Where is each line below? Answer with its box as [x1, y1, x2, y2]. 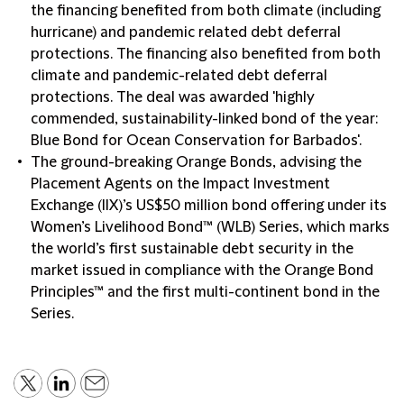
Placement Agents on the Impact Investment [31, 176, 330, 192]
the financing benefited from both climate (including [31, 3, 381, 19]
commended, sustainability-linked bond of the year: [31, 111, 378, 127]
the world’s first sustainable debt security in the [31, 241, 353, 257]
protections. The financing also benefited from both [31, 46, 381, 62]
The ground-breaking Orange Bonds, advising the [31, 154, 362, 170]
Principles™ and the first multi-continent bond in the [31, 284, 380, 300]
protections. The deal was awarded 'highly [31, 89, 315, 106]
